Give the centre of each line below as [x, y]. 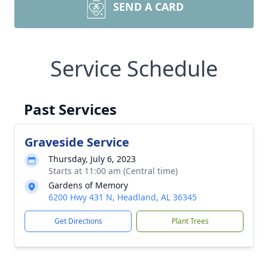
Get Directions [78, 221]
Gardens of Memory [88, 185]
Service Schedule [134, 68]
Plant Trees [190, 221]
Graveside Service [77, 142]
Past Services [70, 109]
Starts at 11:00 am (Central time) [113, 171]
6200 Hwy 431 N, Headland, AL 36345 [123, 197]
